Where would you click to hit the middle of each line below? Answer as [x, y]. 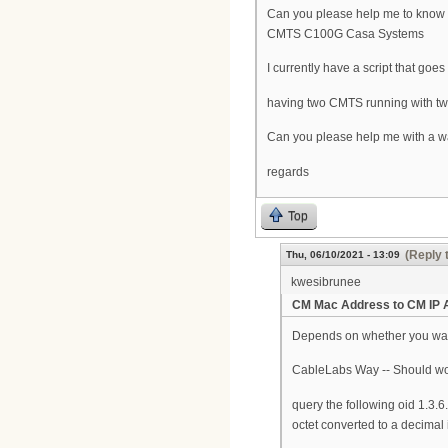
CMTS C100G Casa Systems [345, 33]
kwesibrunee [326, 281]
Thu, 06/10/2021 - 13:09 [343, 254]
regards [288, 172]
